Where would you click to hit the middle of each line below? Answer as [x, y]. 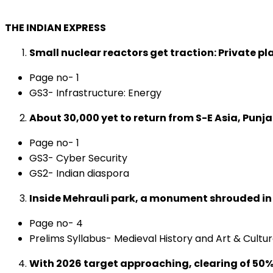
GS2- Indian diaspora [79, 173]
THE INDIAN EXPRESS [55, 28]
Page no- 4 [56, 223]
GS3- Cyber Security [78, 158]
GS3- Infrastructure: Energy [95, 93]
